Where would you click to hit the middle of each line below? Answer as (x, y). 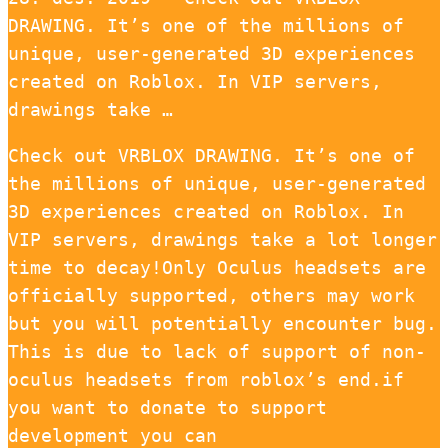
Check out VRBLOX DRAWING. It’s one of (211, 155)
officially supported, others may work (211, 295)
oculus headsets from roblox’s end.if (206, 379)
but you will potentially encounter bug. (222, 323)
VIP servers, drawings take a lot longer (222, 239)
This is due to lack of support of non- (217, 351)
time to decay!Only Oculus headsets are (217, 267)
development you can (112, 435)
